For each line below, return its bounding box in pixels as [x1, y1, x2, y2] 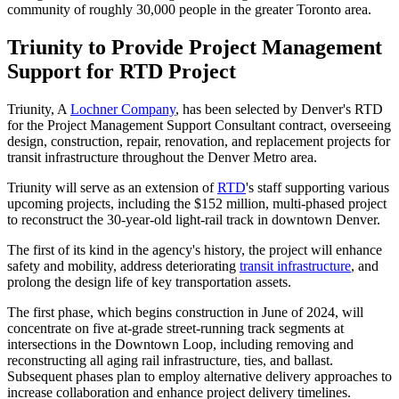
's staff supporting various [246, 179, 389, 195]
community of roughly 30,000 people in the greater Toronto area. [7, 2, 371, 18]
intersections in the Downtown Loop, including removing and [7, 336, 354, 352]
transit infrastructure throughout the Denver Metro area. [7, 149, 317, 165]
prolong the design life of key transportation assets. [7, 273, 291, 289]
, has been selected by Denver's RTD [175, 101, 383, 117]
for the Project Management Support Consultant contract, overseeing [7, 117, 391, 133]
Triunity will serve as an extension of [7, 179, 217, 195]
